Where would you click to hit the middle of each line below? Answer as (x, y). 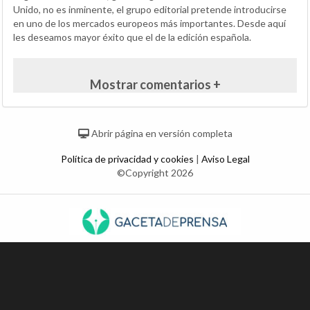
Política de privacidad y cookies (128, 159)
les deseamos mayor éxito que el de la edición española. (132, 37)
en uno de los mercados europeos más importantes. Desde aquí (149, 23)
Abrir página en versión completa (161, 133)
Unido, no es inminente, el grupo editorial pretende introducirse (150, 9)
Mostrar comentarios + (155, 84)
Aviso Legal (225, 159)
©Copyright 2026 (155, 173)
